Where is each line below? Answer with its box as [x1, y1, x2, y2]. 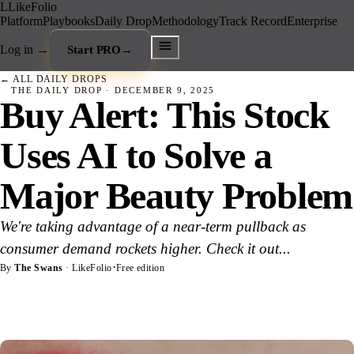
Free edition [115, 262, 165, 273]
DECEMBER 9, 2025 [114, 85, 216, 95]
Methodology [152, 14, 219, 28]
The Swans [14, 262, 63, 273]
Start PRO [67, 43, 122, 56]
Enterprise [287, 14, 337, 28]
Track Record [219, 14, 287, 28]
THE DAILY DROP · [11, 85, 115, 95]
